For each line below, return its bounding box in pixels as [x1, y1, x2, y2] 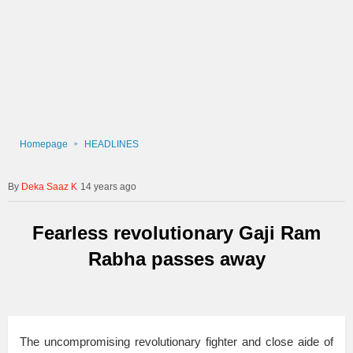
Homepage [20, 139, 68, 150]
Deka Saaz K [21, 181, 77, 192]
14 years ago [80, 181, 136, 192]
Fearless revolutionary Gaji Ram [32, 221, 321, 243]
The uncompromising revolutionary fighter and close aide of [20, 335, 333, 349]
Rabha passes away [87, 247, 266, 269]
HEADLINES [84, 139, 139, 150]
